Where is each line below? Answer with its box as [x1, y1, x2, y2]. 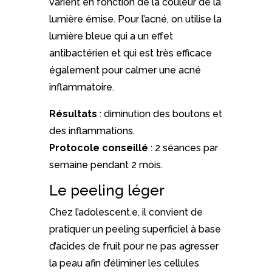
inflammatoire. [49, 81, 114, 93]
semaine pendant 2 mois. [49, 158, 163, 171]
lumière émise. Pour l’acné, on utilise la [49, 13, 222, 25]
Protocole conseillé [49, 141, 148, 154]
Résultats [49, 107, 97, 120]
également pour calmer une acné [49, 64, 201, 76]
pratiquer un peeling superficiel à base [49, 223, 221, 235]
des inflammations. [49, 124, 135, 137]
